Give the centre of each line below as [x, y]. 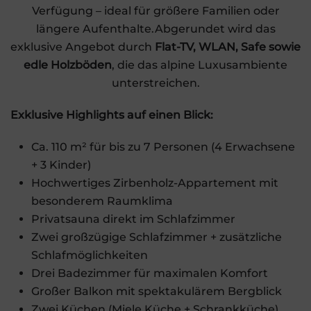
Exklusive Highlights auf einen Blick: [112, 115]
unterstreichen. [155, 83]
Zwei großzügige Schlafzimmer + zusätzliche [157, 237]
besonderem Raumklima [102, 201]
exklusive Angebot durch [83, 47]
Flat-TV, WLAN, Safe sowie [228, 47]
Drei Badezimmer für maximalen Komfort [150, 274]
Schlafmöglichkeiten [90, 255]
